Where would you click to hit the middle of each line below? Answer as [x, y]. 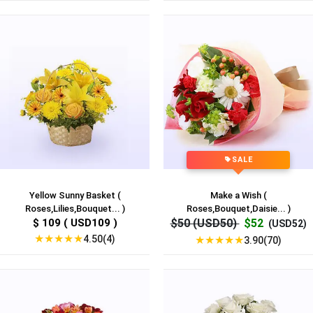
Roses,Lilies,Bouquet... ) [75, 209]
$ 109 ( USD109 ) [75, 223]
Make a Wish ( [238, 196]
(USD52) [286, 224]
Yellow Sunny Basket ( [75, 196]
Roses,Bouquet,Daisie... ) [238, 209]
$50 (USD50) [205, 224]
